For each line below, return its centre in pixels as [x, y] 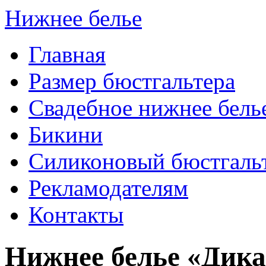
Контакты [76, 215]
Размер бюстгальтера [132, 81]
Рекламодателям [108, 188]
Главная [67, 54]
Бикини [66, 134]
